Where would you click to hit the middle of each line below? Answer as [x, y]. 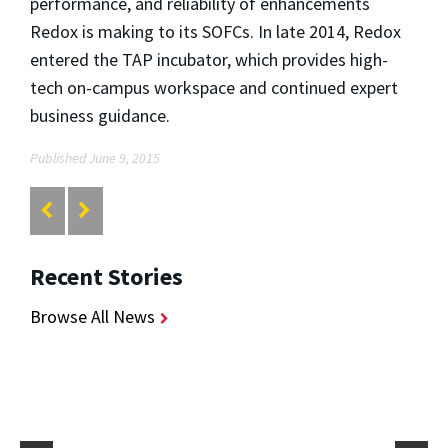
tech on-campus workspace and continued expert [214, 87]
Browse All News [92, 317]
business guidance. [100, 115]
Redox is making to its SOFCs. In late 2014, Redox [215, 31]
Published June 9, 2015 [95, 157]
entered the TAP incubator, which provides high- [209, 59]
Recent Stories [106, 277]
